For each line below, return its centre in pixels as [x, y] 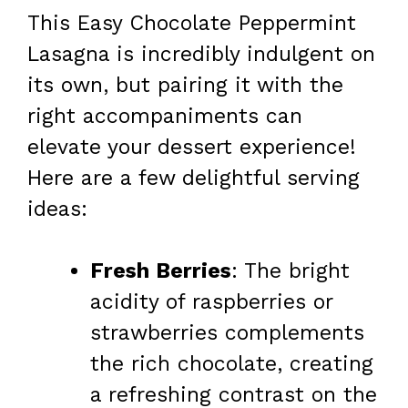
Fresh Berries [161, 271]
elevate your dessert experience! [192, 147]
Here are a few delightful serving [194, 178]
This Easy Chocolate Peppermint [192, 23]
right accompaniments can [165, 116]
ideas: [57, 209]
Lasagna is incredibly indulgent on [201, 54]
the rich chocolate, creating [232, 364]
